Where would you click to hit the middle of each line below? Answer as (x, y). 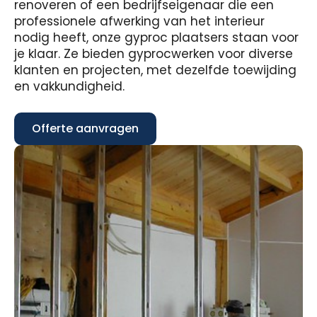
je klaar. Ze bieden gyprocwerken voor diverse (154, 54)
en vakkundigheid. (69, 86)
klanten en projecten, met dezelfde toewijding (155, 70)
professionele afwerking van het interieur (139, 21)
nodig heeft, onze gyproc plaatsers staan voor (156, 38)
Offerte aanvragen (85, 128)
